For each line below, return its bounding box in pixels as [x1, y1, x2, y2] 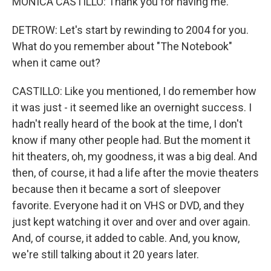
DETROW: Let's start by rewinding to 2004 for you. [12, 24, 249, 36]
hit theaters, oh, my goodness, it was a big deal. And [12, 150, 257, 163]
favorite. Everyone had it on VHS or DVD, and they [12, 199, 244, 212]
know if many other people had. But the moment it [12, 134, 250, 146]
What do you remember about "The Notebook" [12, 40, 232, 53]
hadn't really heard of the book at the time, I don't [12, 117, 243, 130]
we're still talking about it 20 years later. [12, 248, 199, 261]
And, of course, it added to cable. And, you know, [12, 232, 240, 244]
